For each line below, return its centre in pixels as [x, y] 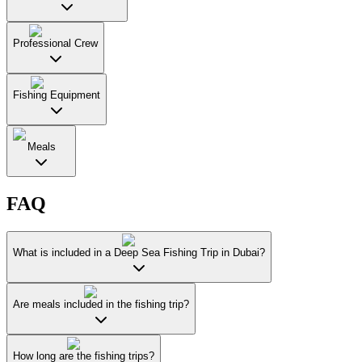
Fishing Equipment [57, 95]
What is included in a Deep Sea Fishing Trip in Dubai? [139, 252]
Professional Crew [55, 43]
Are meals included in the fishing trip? [101, 304]
